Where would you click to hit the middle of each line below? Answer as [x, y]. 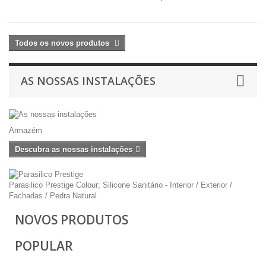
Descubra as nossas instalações [74, 149]
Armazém [26, 130]
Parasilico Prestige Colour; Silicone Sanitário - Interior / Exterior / [121, 185]
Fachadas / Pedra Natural [53, 196]
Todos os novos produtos [63, 43]
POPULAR [44, 246]
